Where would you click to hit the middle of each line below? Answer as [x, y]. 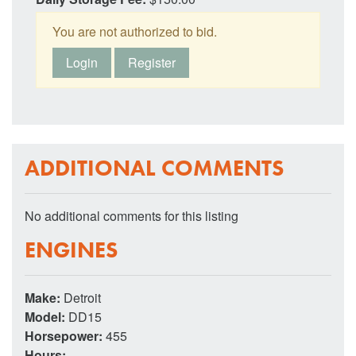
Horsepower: [65, 335]
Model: [46, 316]
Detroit [82, 297]
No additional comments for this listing [132, 215]
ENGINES [71, 250]
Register [152, 62]
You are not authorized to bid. [135, 31]
